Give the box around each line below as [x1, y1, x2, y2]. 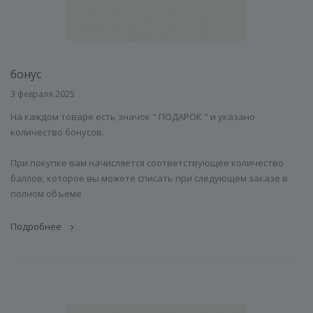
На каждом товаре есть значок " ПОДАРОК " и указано [10, 110, 255, 123]
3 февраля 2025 [10, 88, 75, 100]
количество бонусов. [10, 126, 104, 138]
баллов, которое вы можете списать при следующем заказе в [10, 172, 288, 184]
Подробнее [10, 220, 61, 233]
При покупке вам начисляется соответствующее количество [10, 156, 284, 169]
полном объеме [10, 187, 82, 200]
